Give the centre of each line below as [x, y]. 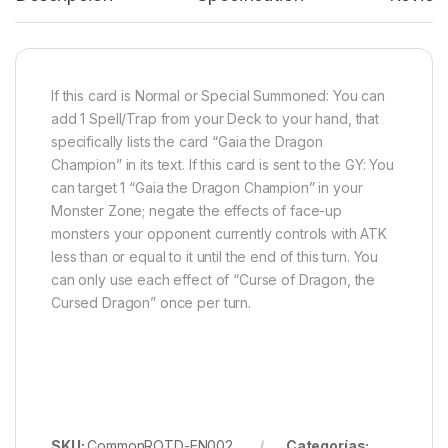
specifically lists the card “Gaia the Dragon [187, 142]
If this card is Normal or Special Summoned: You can [218, 96]
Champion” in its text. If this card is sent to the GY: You [222, 165]
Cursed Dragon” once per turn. [151, 303]
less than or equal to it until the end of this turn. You [215, 257]
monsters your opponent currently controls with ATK [219, 234]
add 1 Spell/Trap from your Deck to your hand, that [215, 119]
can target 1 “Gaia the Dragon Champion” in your [207, 188]
